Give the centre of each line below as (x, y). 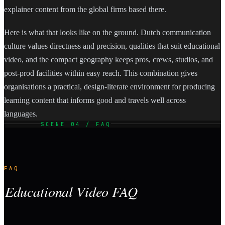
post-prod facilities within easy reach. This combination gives (101, 73)
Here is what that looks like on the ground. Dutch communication (107, 32)
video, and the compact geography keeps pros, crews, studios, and (108, 59)
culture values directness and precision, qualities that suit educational (112, 46)
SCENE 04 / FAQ (76, 124)
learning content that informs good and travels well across (95, 100)
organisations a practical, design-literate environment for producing (109, 86)
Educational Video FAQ (71, 192)
